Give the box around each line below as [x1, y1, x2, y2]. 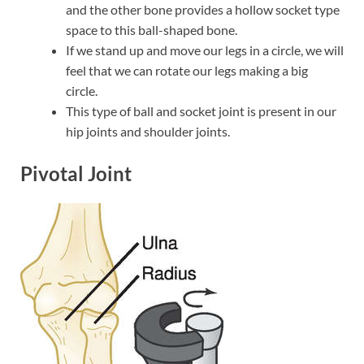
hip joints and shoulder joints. [66, 123, 230, 139]
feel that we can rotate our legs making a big [66, 62, 308, 78]
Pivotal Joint [20, 161, 132, 185]
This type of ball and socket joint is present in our [66, 102, 336, 119]
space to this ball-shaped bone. [66, 21, 237, 37]
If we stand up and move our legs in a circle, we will [66, 41, 344, 58]
